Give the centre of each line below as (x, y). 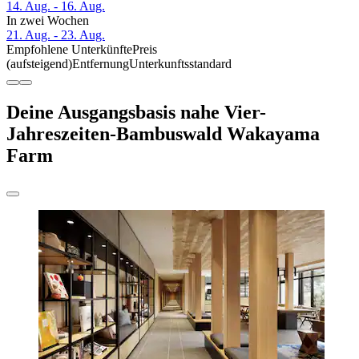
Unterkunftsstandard (180, 64)
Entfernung (101, 64)
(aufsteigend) (39, 64)
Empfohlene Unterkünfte (69, 50)
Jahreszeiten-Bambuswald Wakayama (163, 134)
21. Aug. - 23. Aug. (56, 35)
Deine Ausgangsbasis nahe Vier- (136, 113)
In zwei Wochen (48, 21)
